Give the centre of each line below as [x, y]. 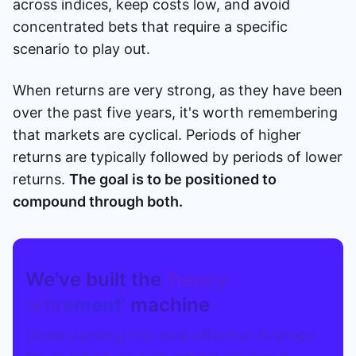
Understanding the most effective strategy [170, 335]
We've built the [96, 279]
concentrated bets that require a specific [150, 26]
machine [170, 304]
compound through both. [98, 201]
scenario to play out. [81, 48]
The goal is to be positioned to [173, 179]
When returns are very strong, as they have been [178, 90]
